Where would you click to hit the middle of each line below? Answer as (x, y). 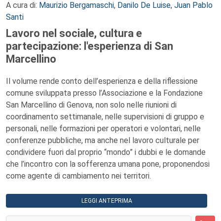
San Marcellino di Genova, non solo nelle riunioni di (91, 105)
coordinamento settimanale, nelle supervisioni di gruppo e (105, 117)
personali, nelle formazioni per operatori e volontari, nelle (103, 129)
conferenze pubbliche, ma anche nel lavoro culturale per (103, 140)
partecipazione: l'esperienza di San (90, 46)
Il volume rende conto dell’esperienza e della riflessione (102, 81)
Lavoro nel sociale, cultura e (74, 33)
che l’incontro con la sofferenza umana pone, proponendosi (108, 164)
